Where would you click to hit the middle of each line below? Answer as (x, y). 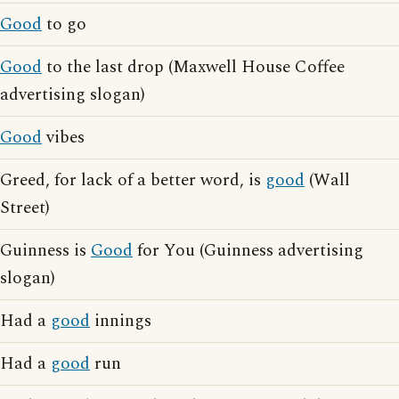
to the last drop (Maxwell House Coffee (193, 67)
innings (121, 321)
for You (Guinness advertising (248, 251)
